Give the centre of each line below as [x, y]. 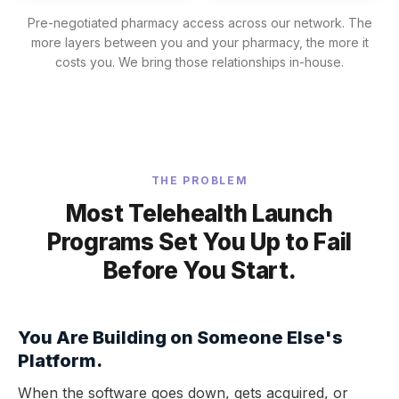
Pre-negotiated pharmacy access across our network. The [199, 22]
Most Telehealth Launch [199, 213]
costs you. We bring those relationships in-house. [199, 61]
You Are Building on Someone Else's [180, 337]
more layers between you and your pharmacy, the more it [199, 42]
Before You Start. [199, 270]
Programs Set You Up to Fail [199, 241]
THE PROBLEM [199, 180]
